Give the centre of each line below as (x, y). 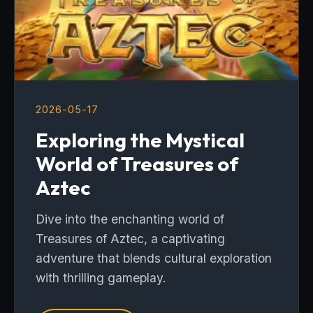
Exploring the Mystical (140, 140)
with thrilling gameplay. (101, 278)
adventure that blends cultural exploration (154, 258)
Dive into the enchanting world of (130, 219)
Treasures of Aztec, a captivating (130, 239)
